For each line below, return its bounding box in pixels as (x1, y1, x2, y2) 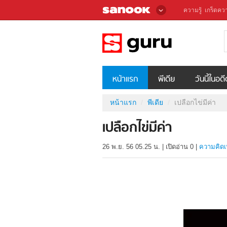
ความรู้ (183, 7, 202, 14)
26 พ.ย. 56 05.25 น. (102, 143, 160, 151)
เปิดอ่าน (166, 143, 190, 151)
